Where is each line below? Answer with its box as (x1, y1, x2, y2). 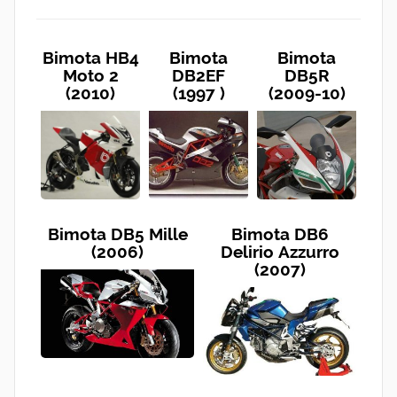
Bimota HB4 (42, 48, 139, 68)
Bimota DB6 (230, 224, 329, 245)
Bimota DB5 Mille (47, 224, 188, 245)
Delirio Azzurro (220, 242, 339, 262)
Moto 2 (62, 66, 119, 86)
